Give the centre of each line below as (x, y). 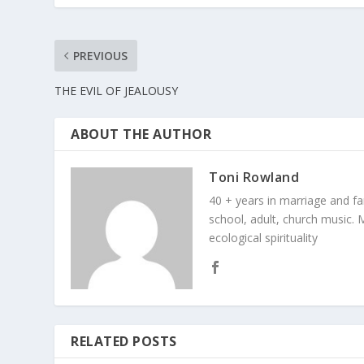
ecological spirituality (264, 238)
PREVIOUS (101, 56)
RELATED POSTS (124, 342)
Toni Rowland (254, 178)
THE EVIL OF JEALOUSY (117, 91)
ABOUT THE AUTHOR (141, 134)
